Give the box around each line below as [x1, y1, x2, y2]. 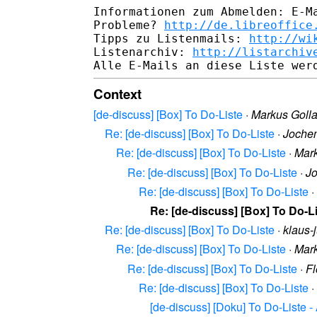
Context [93, 83, 142, 103]
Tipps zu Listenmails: [93, 31, 249, 45]
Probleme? [93, 18, 164, 32]
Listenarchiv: [93, 45, 192, 59]
